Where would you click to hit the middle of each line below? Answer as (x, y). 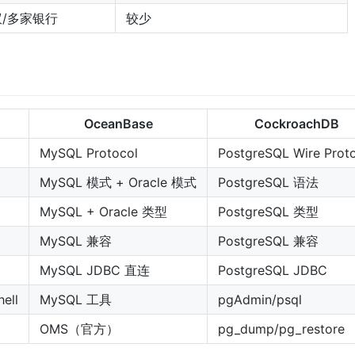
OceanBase (118, 123)
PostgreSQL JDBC (273, 270)
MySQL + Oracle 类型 (103, 211)
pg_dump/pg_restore (281, 328)
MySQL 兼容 (76, 240)
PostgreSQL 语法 (268, 182)
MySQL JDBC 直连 (95, 270)
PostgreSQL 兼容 (268, 240)
